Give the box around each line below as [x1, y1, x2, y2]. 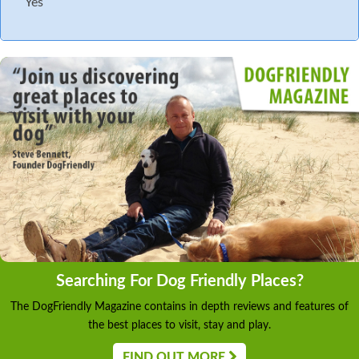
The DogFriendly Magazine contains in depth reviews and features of [10, 301, 349, 313]
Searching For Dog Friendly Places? [55, 273, 304, 290]
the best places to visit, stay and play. [88, 320, 271, 332]
